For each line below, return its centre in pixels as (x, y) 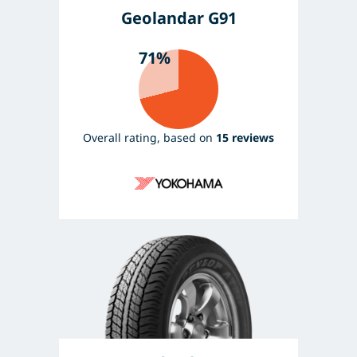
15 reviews (245, 137)
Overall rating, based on (149, 137)
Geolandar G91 (178, 18)
